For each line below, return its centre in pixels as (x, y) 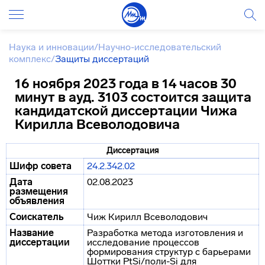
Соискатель (37, 217)
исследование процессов (143, 242)
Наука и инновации (51, 47)
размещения (39, 191)
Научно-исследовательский (160, 47)
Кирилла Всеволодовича (97, 124)
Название (32, 233)
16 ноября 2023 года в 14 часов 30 (126, 83)
